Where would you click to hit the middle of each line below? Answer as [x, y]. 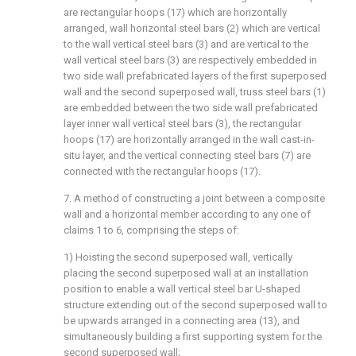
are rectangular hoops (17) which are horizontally [175, 12]
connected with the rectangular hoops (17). [162, 171]
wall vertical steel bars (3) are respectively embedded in [190, 60]
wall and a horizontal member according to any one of [187, 214]
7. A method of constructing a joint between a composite [194, 198]
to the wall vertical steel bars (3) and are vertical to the [186, 44]
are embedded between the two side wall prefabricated [191, 108]
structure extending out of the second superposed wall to [195, 305]
